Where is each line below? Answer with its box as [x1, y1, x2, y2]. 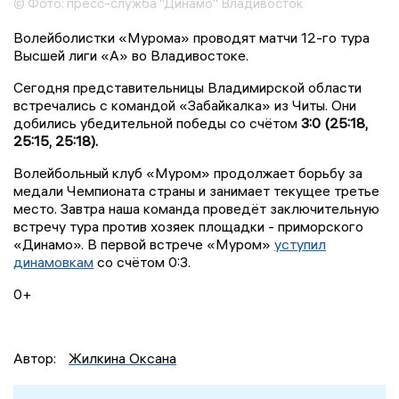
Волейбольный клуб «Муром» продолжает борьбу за [13, 163, 362, 182]
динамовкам [13, 252, 94, 271]
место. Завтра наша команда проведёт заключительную [13, 199, 379, 217]
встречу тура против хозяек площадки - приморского [13, 216, 363, 235]
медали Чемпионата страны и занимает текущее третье [13, 181, 379, 199]
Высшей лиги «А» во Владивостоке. [13, 45, 248, 64]
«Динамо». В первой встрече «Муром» [13, 234, 274, 253]
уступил [274, 234, 326, 253]
